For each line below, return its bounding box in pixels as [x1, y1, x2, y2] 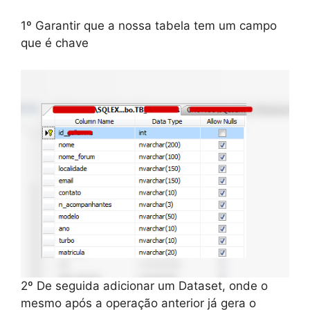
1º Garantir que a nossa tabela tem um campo [21, 19, 277, 33]
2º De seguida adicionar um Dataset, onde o [21, 279, 268, 293]
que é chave [21, 36, 89, 50]
